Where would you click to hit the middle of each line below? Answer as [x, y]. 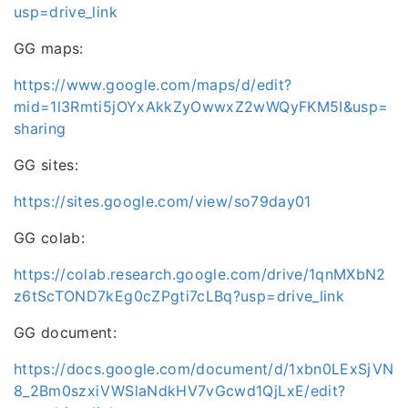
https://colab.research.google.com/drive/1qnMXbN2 [200, 275]
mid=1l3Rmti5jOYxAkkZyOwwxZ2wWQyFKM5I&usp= [201, 107]
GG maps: [49, 49]
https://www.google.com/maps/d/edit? [153, 85]
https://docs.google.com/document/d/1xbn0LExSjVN [204, 369]
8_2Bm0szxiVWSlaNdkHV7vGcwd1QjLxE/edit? [180, 391]
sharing [40, 129]
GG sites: [46, 165]
